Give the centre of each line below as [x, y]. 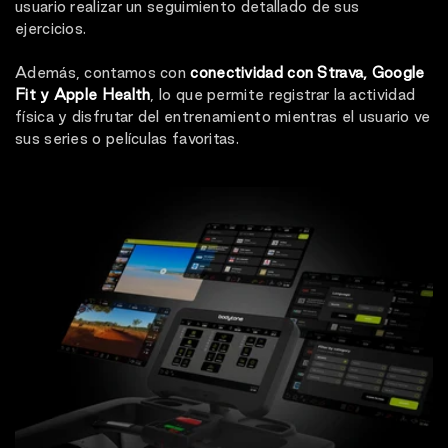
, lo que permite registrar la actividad [283, 95]
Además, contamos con [103, 73]
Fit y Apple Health [83, 95]
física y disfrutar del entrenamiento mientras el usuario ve [223, 117]
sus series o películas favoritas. [127, 139]
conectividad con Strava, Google [307, 73]
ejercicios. [51, 29]
